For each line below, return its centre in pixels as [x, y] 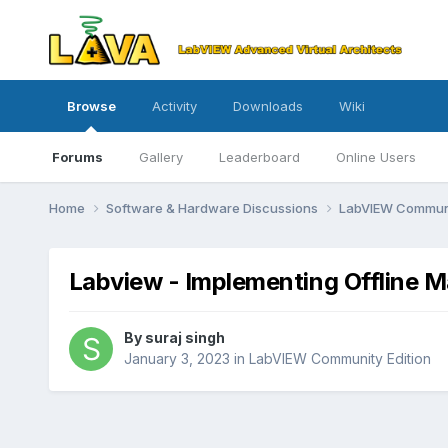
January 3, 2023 [176, 359]
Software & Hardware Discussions [213, 207]
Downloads [267, 106]
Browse [91, 106]
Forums [77, 157]
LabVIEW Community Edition [339, 359]
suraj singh [184, 338]
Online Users [375, 157]
